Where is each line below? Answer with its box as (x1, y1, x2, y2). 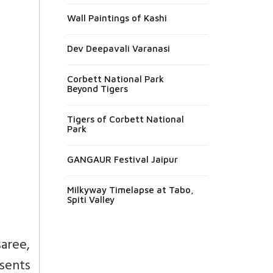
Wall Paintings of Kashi (66, 12, 167, 23)
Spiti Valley (66, 194, 115, 205)
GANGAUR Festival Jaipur (66, 154, 178, 165)
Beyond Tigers (66, 83, 128, 94)
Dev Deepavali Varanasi (66, 43, 170, 54)
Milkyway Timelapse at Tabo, (66, 184, 194, 195)
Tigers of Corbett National (66, 113, 184, 124)
